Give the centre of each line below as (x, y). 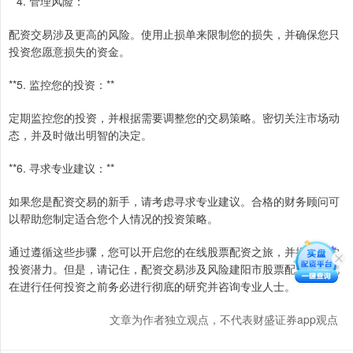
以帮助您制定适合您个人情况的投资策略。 (113, 219)
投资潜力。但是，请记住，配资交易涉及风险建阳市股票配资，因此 (174, 269)
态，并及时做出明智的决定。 (80, 135)
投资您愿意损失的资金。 (69, 52)
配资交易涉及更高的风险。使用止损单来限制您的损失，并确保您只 (174, 34)
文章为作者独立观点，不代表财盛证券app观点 (224, 320)
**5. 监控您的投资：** (61, 85)
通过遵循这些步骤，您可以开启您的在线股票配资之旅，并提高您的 (174, 252)
